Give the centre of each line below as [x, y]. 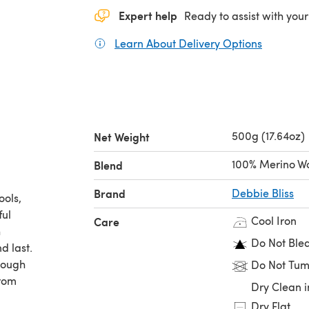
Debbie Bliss [263, 192]
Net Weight [122, 137]
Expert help [148, 15]
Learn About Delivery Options [188, 43]
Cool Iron [274, 220]
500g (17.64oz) [268, 135]
